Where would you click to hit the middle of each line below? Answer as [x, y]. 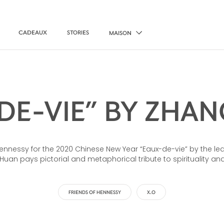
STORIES [78, 32]
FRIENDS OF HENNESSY [95, 192]
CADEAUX [33, 32]
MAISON [120, 32]
